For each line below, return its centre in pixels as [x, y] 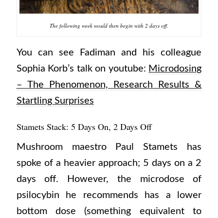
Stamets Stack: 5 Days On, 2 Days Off [84, 126]
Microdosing [175, 68]
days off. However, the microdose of [109, 179]
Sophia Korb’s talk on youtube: [82, 68]
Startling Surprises [55, 100]
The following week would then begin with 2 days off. [109, 26]
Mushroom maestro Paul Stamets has [109, 147]
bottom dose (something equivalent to [109, 211]
